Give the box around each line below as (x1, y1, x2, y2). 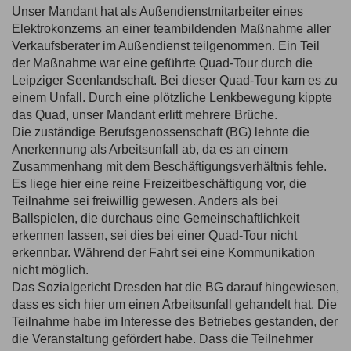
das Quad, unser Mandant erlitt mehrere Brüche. (12, 108, 277, 122)
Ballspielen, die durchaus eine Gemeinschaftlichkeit (12, 212, 299, 226)
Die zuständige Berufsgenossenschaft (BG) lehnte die (12, 125, 309, 139)
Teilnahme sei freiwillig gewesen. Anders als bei (12, 194, 278, 208)
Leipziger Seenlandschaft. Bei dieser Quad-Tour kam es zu (12, 74, 338, 88)
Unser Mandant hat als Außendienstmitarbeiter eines (12, 5, 303, 19)
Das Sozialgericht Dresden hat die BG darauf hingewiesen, (12, 280, 339, 295)
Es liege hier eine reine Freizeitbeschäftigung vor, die (12, 177, 306, 191)
